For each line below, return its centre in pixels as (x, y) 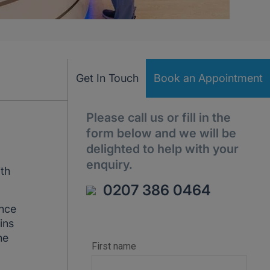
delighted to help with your (162, 149)
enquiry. (109, 165)
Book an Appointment (208, 78)
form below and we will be (161, 133)
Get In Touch (107, 78)
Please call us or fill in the (159, 118)
